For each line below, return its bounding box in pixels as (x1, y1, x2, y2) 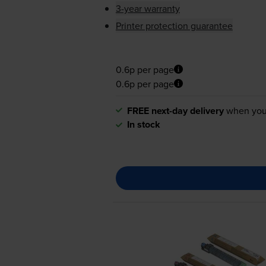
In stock (126, 117, 160, 131)
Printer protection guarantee (115, 18, 233, 32)
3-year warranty (115, 1, 180, 15)
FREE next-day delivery (126, 103, 224, 118)
